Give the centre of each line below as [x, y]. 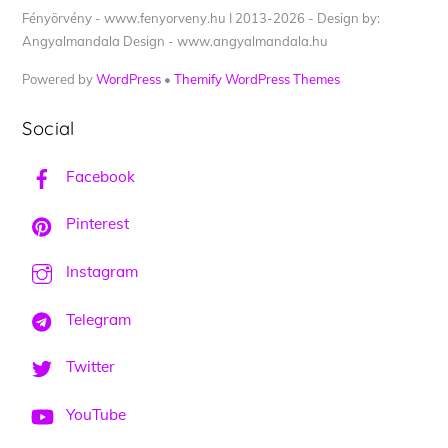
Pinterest [96, 224]
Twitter [89, 367]
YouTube [94, 414]
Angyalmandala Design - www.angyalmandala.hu [175, 40]
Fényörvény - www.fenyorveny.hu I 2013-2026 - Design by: [201, 17]
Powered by [59, 78]
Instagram [100, 272]
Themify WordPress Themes [257, 78]
